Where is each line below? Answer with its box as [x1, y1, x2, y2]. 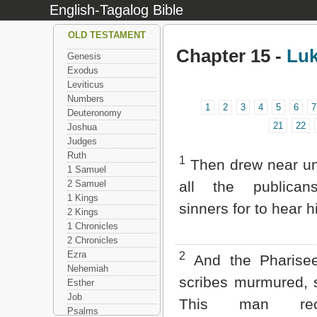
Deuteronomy [67, 108, 122, 118]
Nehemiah [67, 263, 108, 274]
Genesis [67, 51, 101, 62]
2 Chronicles [67, 235, 118, 246]
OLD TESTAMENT [67, 30, 146, 40]
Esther [67, 277, 94, 288]
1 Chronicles [67, 221, 118, 231]
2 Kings [67, 207, 98, 217]
